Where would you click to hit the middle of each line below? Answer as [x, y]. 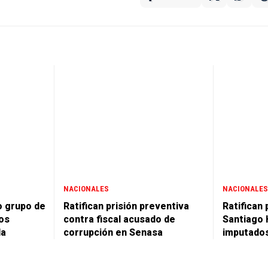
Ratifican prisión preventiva [126, 206]
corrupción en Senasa [113, 232]
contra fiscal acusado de [119, 219]
